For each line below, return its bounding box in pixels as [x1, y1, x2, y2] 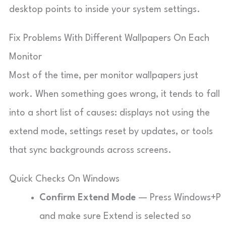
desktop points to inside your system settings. [9, 5, 200, 14]
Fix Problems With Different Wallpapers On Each [9, 34, 209, 43]
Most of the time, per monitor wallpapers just [9, 71, 198, 80]
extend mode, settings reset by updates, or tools [9, 127, 213, 136]
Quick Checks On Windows [9, 175, 120, 184]
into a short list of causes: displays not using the [9, 108, 210, 118]
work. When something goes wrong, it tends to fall [9, 90, 220, 99]
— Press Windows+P [136, 193, 221, 202]
